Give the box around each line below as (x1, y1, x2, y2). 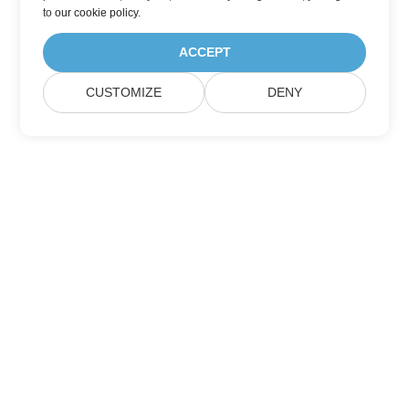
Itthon (182, 384, 218, 402)
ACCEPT (178, 46, 231, 59)
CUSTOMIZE (86, 86, 163, 100)
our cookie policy (55, 6, 139, 19)
